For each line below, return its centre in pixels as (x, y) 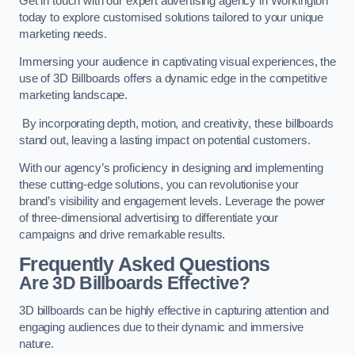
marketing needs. (63, 34)
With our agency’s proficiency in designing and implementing (171, 168)
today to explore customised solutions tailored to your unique (172, 17)
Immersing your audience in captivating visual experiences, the (177, 62)
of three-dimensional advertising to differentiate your (149, 218)
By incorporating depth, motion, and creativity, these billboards (176, 123)
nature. (38, 344)
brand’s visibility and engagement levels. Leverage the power (172, 202)
